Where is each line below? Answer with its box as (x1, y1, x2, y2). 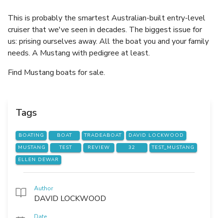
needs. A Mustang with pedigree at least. (8, 48, 150, 58)
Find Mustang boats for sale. (8, 67, 105, 78)
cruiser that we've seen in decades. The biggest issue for (8, 24, 202, 35)
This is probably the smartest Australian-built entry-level (8, 13, 205, 23)
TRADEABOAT (84, 132, 122, 139)
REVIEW (88, 144, 110, 151)
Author (34, 184, 53, 193)
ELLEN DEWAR (18, 156, 59, 163)
